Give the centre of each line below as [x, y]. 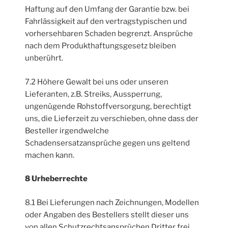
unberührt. [44, 58]
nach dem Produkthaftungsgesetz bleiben [101, 46]
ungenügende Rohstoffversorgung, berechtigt [108, 106]
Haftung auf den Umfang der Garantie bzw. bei [107, 9]
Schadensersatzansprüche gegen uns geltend [108, 143]
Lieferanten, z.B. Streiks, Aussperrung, [94, 94]
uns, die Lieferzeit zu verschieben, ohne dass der [112, 118]
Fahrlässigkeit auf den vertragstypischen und [106, 22]
